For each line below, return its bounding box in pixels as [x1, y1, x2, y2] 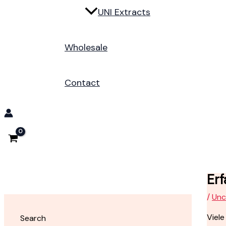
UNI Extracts [98, 6, 150, 19]
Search [20, 213, 46, 224]
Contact [65, 77, 100, 89]
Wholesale [65, 41, 107, 54]
